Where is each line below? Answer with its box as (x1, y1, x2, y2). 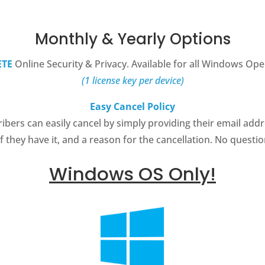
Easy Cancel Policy (90, 99, 175, 113)
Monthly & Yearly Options (34, 28, 231, 50)
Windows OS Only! (49, 161, 216, 188)
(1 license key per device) (81, 73, 184, 87)
